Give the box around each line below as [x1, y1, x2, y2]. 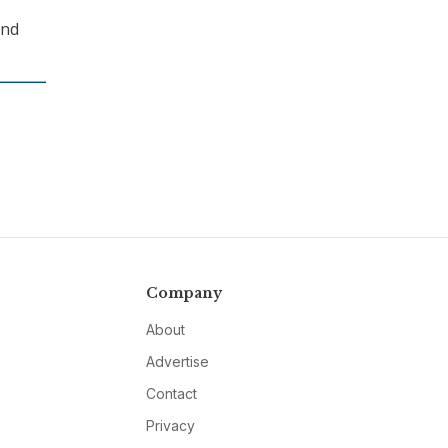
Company [145, 284, 222, 303]
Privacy [145, 417, 195, 435]
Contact [145, 385, 197, 403]
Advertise [145, 353, 209, 371]
